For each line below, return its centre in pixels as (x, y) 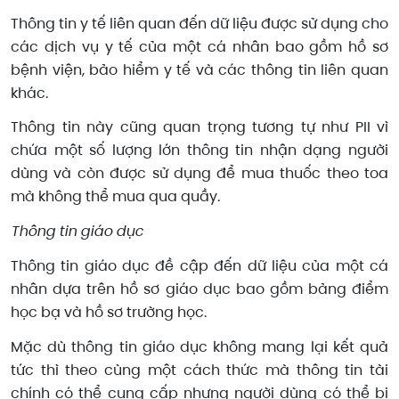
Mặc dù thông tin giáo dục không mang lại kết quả (199, 346)
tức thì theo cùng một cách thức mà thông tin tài (199, 370)
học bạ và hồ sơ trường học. (109, 312)
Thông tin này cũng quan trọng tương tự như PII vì (199, 127)
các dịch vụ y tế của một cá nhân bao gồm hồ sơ (199, 46)
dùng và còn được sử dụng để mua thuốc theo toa (199, 174)
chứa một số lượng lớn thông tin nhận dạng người (199, 151)
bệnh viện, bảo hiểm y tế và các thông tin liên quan (199, 69)
